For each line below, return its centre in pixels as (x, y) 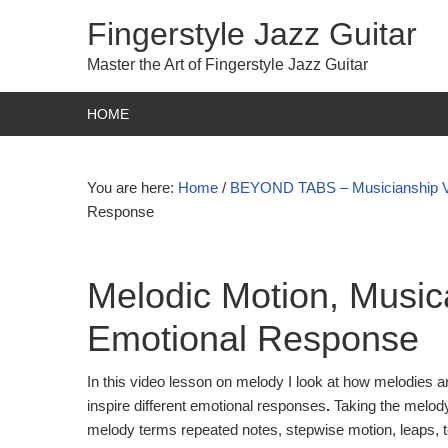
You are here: (132, 187)
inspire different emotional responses (206, 405)
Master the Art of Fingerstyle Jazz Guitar (227, 64)
